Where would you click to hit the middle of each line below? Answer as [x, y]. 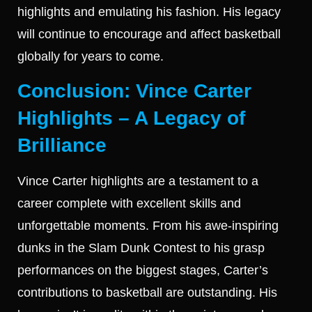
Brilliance [62, 146]
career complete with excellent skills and [129, 204]
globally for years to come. [91, 56]
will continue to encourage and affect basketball [149, 34]
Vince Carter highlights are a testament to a [138, 181]
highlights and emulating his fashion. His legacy [149, 11]
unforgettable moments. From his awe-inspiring [148, 226]
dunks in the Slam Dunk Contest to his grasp [141, 248]
